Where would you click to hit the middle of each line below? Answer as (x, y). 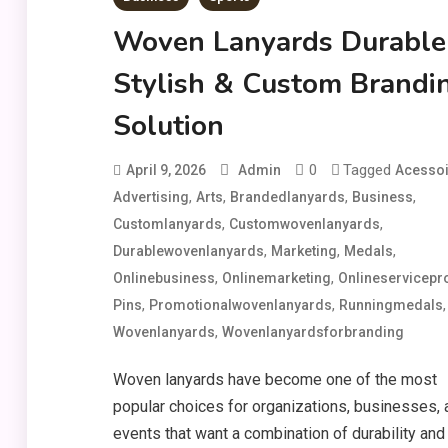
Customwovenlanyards (304, 224)
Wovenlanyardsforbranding (312, 332)
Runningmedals (390, 305)
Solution (168, 126)
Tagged (368, 170)
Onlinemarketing (276, 278)
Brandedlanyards (287, 197)
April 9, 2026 (165, 170)
